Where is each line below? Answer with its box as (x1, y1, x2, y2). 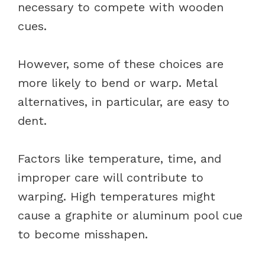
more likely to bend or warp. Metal (18, 75, 217, 90)
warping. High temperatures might (18, 189, 215, 203)
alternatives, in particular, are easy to (18, 94, 230, 109)
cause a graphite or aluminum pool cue (18, 208, 243, 222)
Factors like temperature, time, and (18, 151, 221, 166)
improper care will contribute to (18, 170, 203, 185)
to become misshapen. (18, 227, 152, 241)
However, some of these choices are (18, 56, 224, 71)
